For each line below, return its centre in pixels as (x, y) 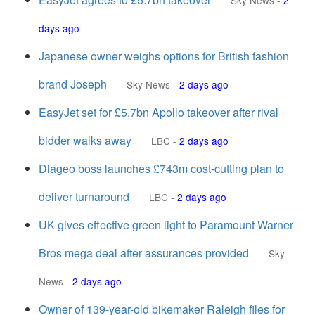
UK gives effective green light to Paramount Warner (166, 225)
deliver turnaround (84, 197)
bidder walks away (85, 140)
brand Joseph (73, 84)
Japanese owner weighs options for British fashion (164, 56)
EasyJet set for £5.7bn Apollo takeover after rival (159, 112)
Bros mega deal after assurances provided (144, 253)
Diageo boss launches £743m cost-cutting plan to (161, 168)
